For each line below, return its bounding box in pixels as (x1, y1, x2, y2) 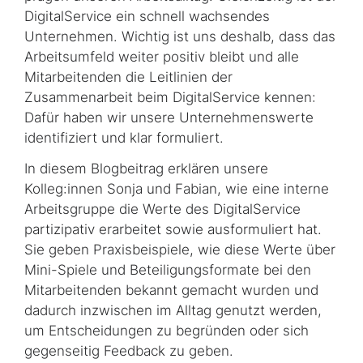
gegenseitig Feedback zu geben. (24, 342, 233, 359)
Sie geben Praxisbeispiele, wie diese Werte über (24, 241, 335, 258)
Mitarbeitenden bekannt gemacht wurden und (24, 281, 318, 298)
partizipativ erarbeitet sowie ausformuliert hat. (24, 220, 322, 237)
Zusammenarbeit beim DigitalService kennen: (24, 89, 316, 106)
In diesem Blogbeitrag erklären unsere (24, 160, 268, 177)
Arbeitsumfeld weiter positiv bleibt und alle (24, 49, 299, 66)
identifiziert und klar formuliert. (24, 130, 224, 147)
